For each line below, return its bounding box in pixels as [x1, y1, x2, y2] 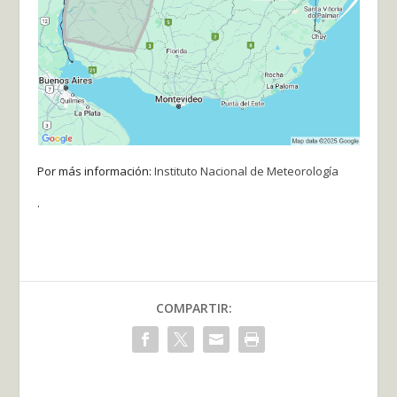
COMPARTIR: [156, 300, 232, 317]
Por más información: [37, 162, 155, 179]
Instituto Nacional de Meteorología [154, 162, 339, 179]
